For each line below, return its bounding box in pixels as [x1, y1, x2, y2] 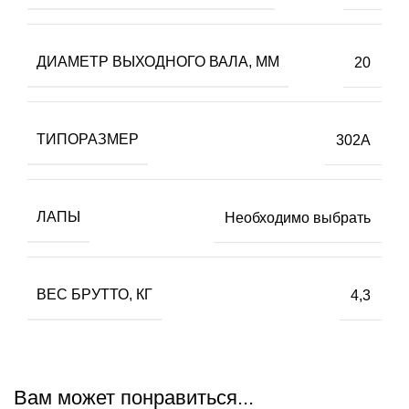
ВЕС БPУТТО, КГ [37, 287, 152, 303]
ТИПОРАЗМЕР [37, 131, 139, 148]
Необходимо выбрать [225, 209, 371, 225]
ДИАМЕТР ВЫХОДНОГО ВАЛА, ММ [37, 54, 279, 70]
